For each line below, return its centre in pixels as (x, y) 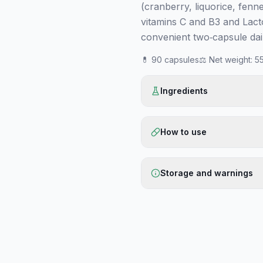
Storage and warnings (207, 173)
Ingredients (184, 91)
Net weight (230, 60)
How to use (183, 132)
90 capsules (175, 60)
